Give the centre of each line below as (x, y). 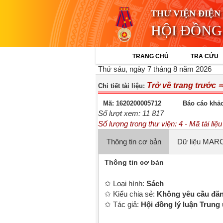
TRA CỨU (205, 56)
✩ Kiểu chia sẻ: (131, 194)
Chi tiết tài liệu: (122, 86)
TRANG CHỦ (151, 56)
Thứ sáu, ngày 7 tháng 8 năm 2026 (155, 69)
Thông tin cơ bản (134, 162)
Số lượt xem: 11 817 (131, 113)
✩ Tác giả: (123, 204)
